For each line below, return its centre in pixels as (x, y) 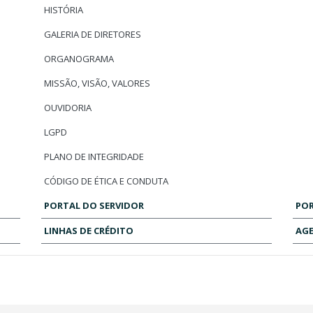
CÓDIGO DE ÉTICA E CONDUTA (107, 181)
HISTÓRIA (64, 10)
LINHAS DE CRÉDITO (89, 231)
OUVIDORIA (68, 108)
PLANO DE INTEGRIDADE (94, 156)
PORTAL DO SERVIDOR (94, 205)
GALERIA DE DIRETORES (93, 34)
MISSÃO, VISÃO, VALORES (97, 83)
